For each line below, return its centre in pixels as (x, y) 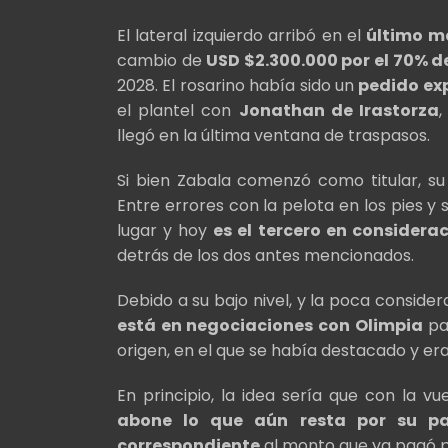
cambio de (162, 61)
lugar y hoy (165, 231)
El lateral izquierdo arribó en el (242, 36)
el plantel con (178, 111)
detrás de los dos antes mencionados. (267, 256)
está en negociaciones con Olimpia (270, 326)
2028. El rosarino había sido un (238, 86)
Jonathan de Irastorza (339, 111)
